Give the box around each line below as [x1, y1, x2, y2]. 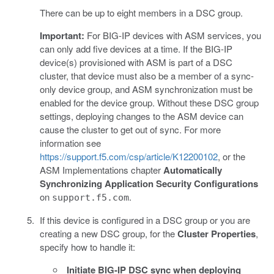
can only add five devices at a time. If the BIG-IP [39, 42, 232, 55]
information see [39, 136, 101, 149]
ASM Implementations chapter [39, 163, 163, 176]
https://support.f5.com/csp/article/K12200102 [39, 149, 218, 163]
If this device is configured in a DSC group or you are [39, 213, 250, 226]
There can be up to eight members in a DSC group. [39, 6, 243, 19]
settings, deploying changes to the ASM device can [39, 109, 243, 122]
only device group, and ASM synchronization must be [39, 82, 253, 95]
